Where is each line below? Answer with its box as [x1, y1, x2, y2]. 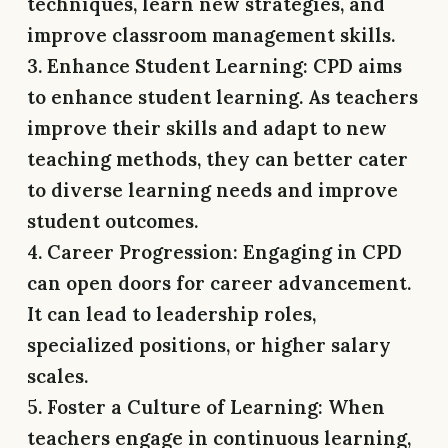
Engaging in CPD [238, 239, 402, 264]
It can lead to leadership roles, [27, 301, 316, 326]
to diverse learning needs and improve [27, 177, 398, 202]
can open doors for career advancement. [27, 270, 411, 295]
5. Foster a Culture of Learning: [27, 394, 323, 419]
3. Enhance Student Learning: [27, 53, 308, 78]
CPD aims [308, 53, 402, 78]
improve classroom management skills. [27, 22, 395, 47]
